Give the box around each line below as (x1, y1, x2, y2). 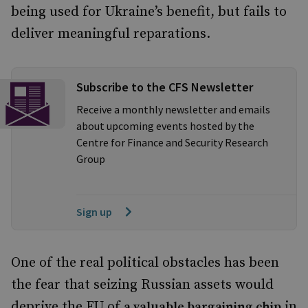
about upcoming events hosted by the (76, 119, 254, 133)
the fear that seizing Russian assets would (11, 276, 274, 294)
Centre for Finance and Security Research (76, 135, 268, 149)
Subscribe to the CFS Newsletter (76, 79, 253, 95)
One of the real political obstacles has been (11, 254, 279, 272)
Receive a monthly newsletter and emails (76, 102, 270, 116)
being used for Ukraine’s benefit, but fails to (11, 3, 287, 21)
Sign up (76, 205, 112, 219)
